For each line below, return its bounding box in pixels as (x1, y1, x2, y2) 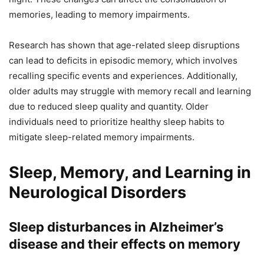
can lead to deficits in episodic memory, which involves (9, 55, 237, 67)
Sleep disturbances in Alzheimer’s (9, 219, 223, 235)
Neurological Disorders (9, 183, 186, 203)
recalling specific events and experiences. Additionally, (9, 70, 237, 82)
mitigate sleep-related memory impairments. (9, 131, 194, 143)
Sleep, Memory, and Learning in (9, 163, 251, 183)
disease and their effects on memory (9, 236, 240, 252)
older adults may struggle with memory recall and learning (9, 85, 251, 97)
